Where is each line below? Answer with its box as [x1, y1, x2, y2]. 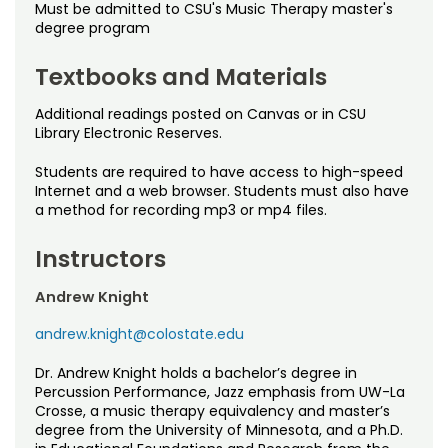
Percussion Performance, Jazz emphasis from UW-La [35, 382, 405, 403]
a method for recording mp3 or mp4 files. [35, 200, 327, 221]
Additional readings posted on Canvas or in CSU [35, 104, 366, 125]
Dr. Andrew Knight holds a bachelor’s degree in [35, 363, 357, 384]
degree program [35, 18, 150, 39]
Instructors [35, 243, 166, 276]
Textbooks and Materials [35, 61, 327, 94]
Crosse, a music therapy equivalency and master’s [35, 401, 390, 422]
